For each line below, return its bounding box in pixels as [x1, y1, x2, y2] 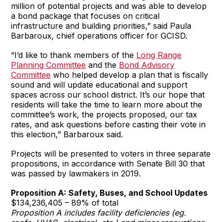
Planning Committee [11, 59, 86, 70]
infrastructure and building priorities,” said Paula [11, 20, 192, 31]
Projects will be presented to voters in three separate [11, 148, 211, 159]
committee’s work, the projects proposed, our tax [11, 109, 198, 119]
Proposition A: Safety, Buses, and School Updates [11, 187, 208, 198]
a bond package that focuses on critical [11, 10, 160, 21]
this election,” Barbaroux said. [11, 129, 123, 139]
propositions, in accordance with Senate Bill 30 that [11, 158, 205, 168]
